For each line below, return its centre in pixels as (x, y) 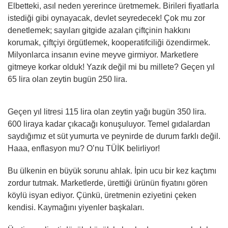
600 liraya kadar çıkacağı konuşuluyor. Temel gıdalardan (109, 124)
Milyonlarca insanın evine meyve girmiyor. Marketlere (103, 55)
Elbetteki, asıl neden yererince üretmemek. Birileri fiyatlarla (113, 6)
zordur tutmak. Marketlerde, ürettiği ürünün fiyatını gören (108, 183)
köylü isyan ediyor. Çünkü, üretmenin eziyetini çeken (102, 195)
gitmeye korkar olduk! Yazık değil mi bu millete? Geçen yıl (111, 67)
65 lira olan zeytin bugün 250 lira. (67, 79)
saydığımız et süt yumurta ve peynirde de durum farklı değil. (114, 136)
